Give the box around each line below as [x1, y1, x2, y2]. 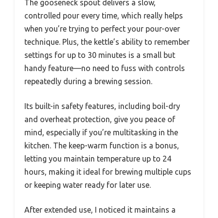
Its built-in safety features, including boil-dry [24, 102, 180, 111]
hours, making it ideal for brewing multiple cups [24, 167, 191, 177]
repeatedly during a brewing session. [24, 77, 152, 86]
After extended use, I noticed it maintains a [24, 205, 176, 215]
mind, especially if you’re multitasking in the [24, 128, 178, 137]
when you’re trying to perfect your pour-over [24, 24, 180, 34]
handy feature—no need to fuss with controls [24, 64, 185, 73]
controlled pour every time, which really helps [24, 11, 183, 20]
